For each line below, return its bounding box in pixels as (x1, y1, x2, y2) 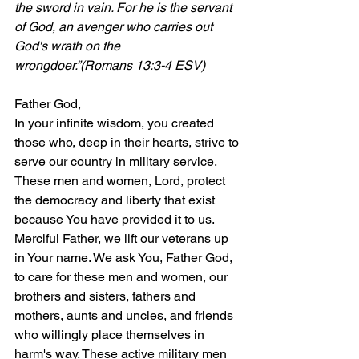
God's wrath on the (14, 38, 123, 54)
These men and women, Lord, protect (14, 172, 228, 188)
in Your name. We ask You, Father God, (14, 249, 236, 265)
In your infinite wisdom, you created (14, 115, 217, 131)
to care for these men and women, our (14, 268, 231, 284)
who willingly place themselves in (14, 326, 208, 342)
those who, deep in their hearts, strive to (14, 134, 242, 150)
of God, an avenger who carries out (14, 18, 216, 34)
